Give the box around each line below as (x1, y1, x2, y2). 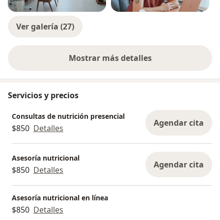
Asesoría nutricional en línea (12, 193, 108, 203)
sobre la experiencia (109, 57, 188, 69)
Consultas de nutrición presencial (12, 111, 125, 121)
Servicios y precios (8, 90, 79, 101)
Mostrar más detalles (68, 53, 152, 64)
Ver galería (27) (16, 21, 74, 32)
